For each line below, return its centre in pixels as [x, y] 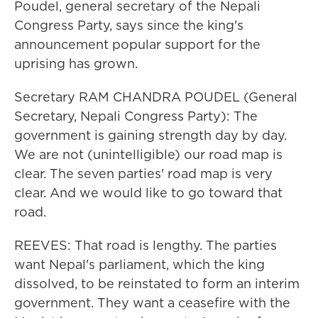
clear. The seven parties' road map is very [143, 174]
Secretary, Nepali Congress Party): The [136, 116]
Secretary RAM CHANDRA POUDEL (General [156, 97]
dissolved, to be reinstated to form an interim [157, 284]
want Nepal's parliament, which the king [139, 264]
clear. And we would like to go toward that [148, 193]
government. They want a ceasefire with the [152, 303]
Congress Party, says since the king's [129, 25]
